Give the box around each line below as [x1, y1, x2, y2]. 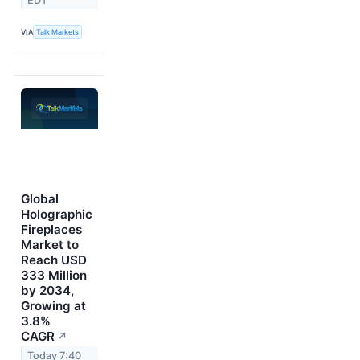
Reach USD [21, 252, 87, 268]
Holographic [21, 206, 92, 222]
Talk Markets [36, 27, 80, 37]
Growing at [21, 297, 86, 313]
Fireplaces [21, 221, 82, 237]
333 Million [21, 267, 87, 283]
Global [21, 190, 59, 207]
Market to [21, 236, 79, 252]
